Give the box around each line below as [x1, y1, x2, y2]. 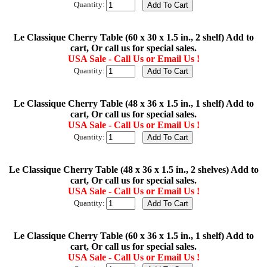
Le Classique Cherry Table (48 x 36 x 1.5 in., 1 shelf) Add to [13, 98, 254, 109]
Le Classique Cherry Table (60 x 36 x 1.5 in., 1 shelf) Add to [13, 231, 254, 241]
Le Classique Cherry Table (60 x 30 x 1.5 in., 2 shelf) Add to [13, 32, 254, 43]
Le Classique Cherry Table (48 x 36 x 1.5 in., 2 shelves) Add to [8, 164, 259, 175]
